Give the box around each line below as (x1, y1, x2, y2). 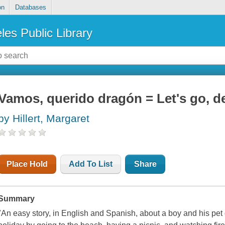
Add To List (69, 160, 113, 169)
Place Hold (7, 160, 48, 169)
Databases (15, 4, 46, 12)
